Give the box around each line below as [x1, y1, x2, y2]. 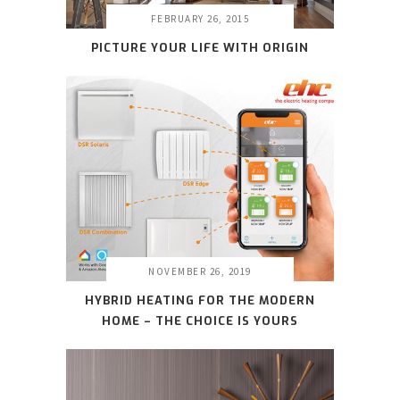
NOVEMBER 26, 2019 [148, 265, 252, 279]
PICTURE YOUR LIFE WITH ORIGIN [91, 39, 309, 55]
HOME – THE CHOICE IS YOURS [102, 313, 298, 329]
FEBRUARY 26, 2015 [150, 12, 250, 25]
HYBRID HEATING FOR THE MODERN [85, 293, 315, 309]
